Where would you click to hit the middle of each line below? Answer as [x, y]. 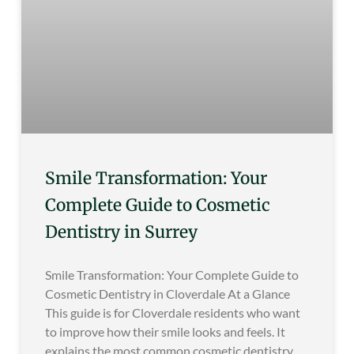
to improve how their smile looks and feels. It [165, 332]
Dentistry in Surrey [121, 232]
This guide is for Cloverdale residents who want [173, 313]
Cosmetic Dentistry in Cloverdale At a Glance [168, 294]
